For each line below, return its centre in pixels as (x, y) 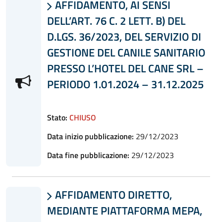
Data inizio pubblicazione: (90, 136)
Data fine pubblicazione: (88, 155)
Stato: (57, 117)
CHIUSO (83, 117)
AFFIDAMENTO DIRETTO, (112, 194)
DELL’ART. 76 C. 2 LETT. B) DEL (116, 21)
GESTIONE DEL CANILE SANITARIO (126, 52)
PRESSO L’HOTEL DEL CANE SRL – (125, 68)
